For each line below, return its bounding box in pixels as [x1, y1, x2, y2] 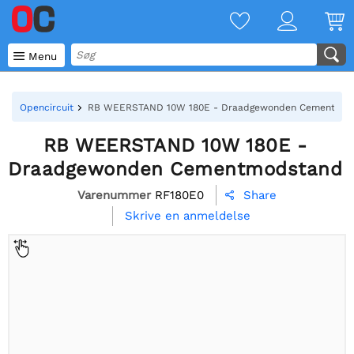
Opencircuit [20, 102, 73, 113]
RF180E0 [155, 187, 204, 202]
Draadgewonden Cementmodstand [8, 158, 342, 180]
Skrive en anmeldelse [124, 209, 250, 224]
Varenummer [77, 187, 151, 202]
